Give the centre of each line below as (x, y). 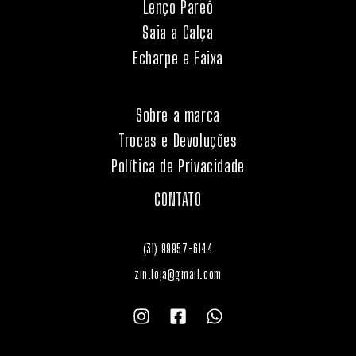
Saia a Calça (178, 33)
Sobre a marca (178, 115)
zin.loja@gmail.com (178, 274)
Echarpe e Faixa (178, 58)
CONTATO (178, 199)
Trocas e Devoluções (178, 141)
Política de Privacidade (178, 166)
